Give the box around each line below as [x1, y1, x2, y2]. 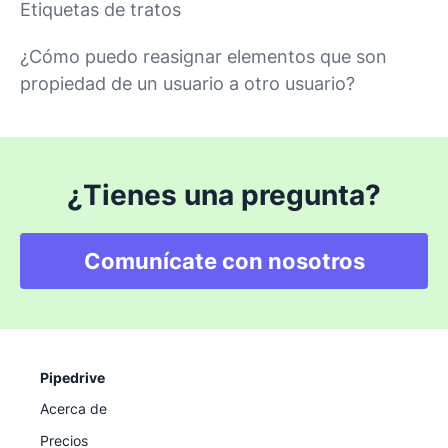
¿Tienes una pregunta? [67, 177, 381, 212]
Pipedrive [40, 368, 105, 386]
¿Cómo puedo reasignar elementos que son [20, 45, 387, 67]
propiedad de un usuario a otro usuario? [20, 72, 355, 94]
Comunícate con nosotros [83, 247, 365, 274]
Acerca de [40, 399, 107, 417]
